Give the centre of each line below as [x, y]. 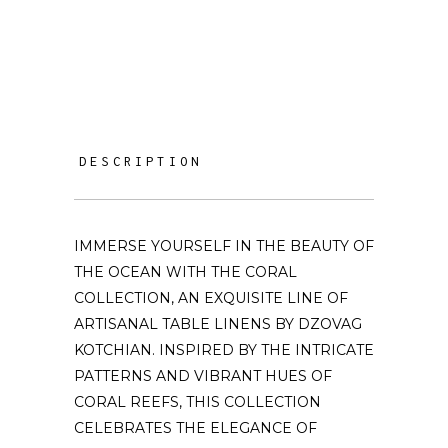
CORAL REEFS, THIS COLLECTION [197, 402]
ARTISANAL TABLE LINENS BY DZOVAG [218, 324]
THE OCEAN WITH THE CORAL [185, 272]
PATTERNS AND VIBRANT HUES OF [203, 376]
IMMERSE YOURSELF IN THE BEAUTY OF [224, 246]
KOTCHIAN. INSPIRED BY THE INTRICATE [224, 350]
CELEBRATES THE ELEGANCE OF [195, 428]
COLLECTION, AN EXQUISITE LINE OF [211, 298]
